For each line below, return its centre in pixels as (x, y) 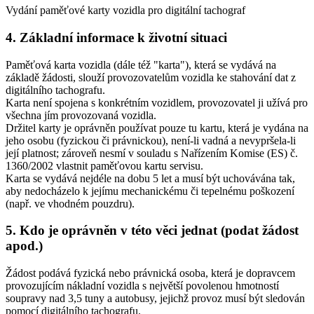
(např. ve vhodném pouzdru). (70, 203)
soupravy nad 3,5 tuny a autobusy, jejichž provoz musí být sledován (155, 299)
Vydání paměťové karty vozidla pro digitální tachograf (125, 11)
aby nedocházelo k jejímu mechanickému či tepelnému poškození (150, 191)
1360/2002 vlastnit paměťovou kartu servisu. (104, 165)
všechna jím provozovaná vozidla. (81, 115)
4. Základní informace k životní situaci (116, 38)
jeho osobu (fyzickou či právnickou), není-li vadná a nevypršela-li (151, 140)
